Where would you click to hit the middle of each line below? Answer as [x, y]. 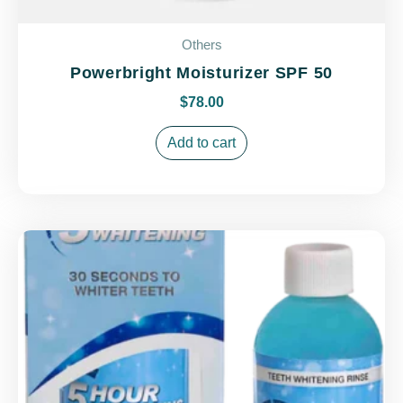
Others [201, 45]
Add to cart [201, 142]
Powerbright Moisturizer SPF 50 [201, 72]
